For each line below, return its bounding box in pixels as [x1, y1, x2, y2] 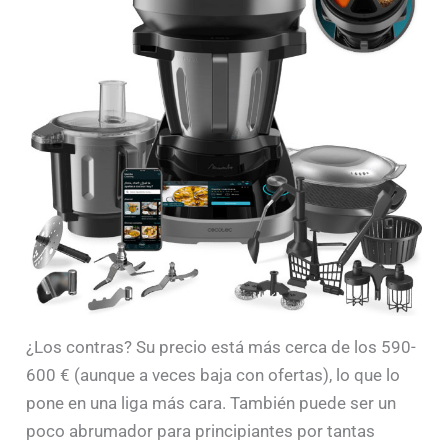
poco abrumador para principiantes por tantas [26, 420, 376, 441]
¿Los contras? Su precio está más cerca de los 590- [26, 336, 417, 357]
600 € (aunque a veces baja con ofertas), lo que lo [26, 364, 401, 385]
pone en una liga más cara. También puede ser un [26, 392, 397, 413]
